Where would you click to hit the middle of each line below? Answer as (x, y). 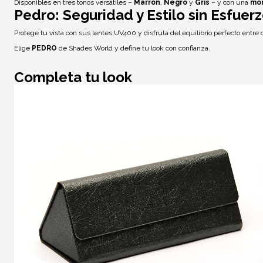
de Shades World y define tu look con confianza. (134, 48)
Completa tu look (73, 77)
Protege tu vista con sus (53, 33)
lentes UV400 (114, 33)
